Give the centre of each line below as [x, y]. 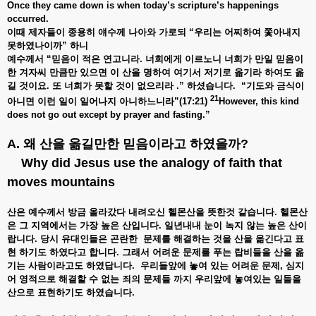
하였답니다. [112, 265]
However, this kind [259, 101]
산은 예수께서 [37, 212]
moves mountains [61, 182]
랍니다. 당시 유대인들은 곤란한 [75, 238]
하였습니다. [112, 292]
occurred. [28, 18]
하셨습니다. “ [217, 85]
